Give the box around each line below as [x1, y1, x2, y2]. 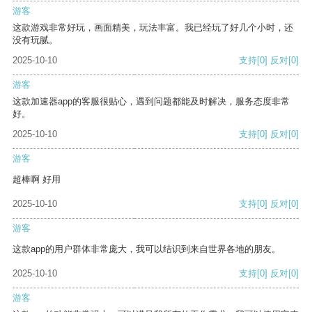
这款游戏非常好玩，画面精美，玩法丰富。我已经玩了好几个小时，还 [13, 22, 293, 33]
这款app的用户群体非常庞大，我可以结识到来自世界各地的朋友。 [13, 244, 281, 255]
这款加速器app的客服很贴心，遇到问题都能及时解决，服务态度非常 [13, 96, 290, 107]
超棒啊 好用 [13, 174, 61, 185]
